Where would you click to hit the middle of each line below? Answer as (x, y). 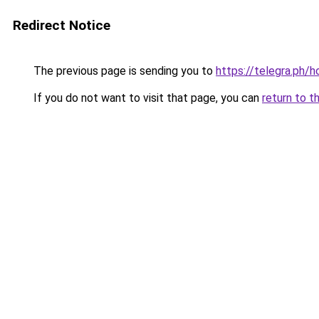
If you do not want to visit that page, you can (146, 98)
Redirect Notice (62, 25)
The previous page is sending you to (123, 71)
